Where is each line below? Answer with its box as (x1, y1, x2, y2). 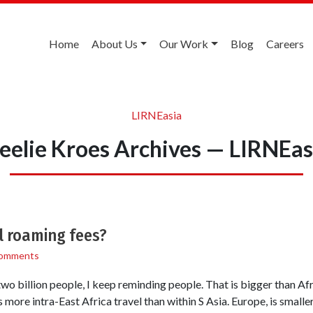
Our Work (159, 37, 209, 50)
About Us (91, 37, 138, 50)
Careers (266, 37, 304, 50)
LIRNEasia (131, 108, 182, 122)
